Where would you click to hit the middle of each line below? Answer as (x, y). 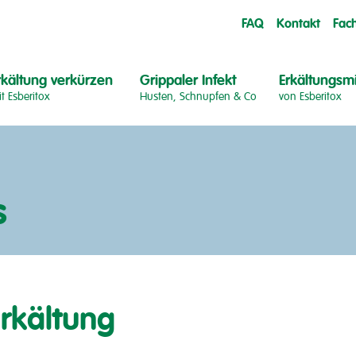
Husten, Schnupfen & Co (198, 97)
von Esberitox (310, 97)
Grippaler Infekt (188, 80)
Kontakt (298, 24)
